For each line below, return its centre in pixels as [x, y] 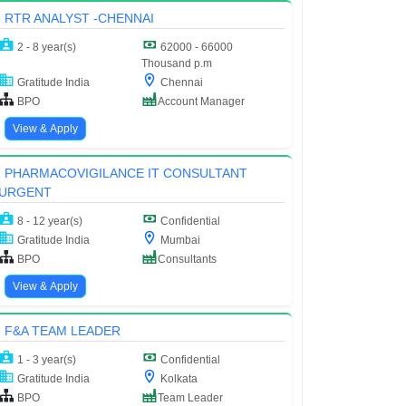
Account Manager [201, 101]
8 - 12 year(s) [49, 221]
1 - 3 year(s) [46, 359]
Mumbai [179, 240]
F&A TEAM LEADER [62, 330]
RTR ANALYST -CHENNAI [79, 18]
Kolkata [178, 378]
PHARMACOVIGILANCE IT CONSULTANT [126, 173]
